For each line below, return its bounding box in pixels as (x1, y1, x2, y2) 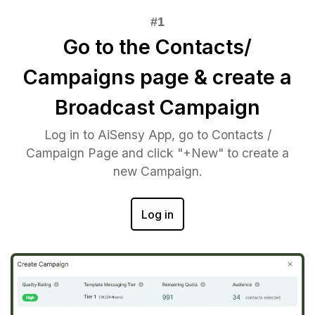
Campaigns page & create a (23, 65, 292, 90)
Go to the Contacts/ (63, 34, 252, 60)
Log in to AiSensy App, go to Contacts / (44, 127, 271, 143)
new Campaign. (112, 164, 202, 179)
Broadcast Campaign (55, 95, 260, 120)
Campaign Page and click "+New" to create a (26, 146, 289, 161)
